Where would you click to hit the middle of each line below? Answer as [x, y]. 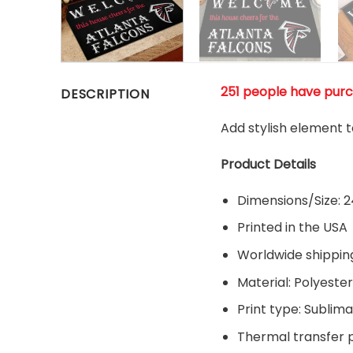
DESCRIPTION [105, 95]
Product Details [269, 165]
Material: [266, 282]
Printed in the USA [293, 228]
